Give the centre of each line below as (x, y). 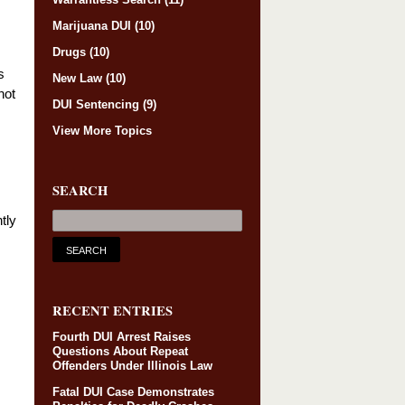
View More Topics (102, 130)
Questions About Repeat (120, 352)
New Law (79, 78)
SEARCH (80, 190)
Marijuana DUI (94, 25)
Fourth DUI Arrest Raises (122, 337)
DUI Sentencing (98, 104)
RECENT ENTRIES (113, 311)
